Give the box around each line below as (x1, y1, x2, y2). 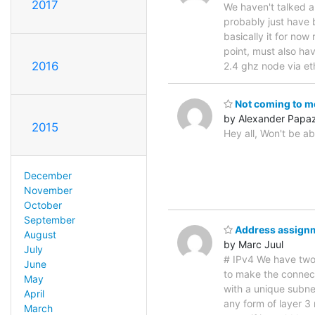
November (23, 184, 72, 196)
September (23, 213, 75, 226)
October (23, 198, 62, 211)
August (23, 228, 56, 240)
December (23, 169, 72, 181)
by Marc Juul (224, 238, 283, 251)
